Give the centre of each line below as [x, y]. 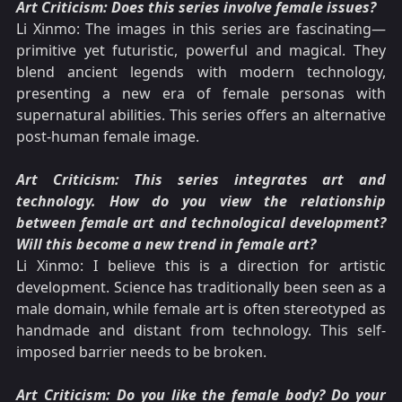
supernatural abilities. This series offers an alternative [201, 115]
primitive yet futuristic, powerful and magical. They [201, 51]
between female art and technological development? [201, 223]
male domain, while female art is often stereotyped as [201, 309]
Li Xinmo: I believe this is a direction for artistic [201, 266]
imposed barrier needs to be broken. [141, 352]
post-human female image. [108, 137]
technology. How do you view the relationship [201, 201]
